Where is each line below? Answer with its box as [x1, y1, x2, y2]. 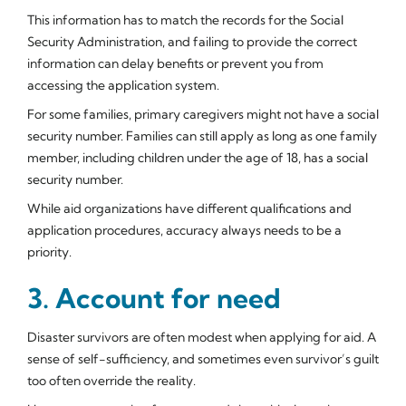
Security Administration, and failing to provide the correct [27, 33, 357, 50]
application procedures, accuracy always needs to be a [27, 221, 342, 238]
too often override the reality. [27, 372, 196, 389]
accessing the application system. [27, 76, 219, 93]
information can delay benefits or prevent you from [27, 54, 324, 72]
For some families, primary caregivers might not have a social [27, 105, 379, 122]
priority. [27, 243, 72, 260]
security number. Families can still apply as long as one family [27, 127, 377, 144]
